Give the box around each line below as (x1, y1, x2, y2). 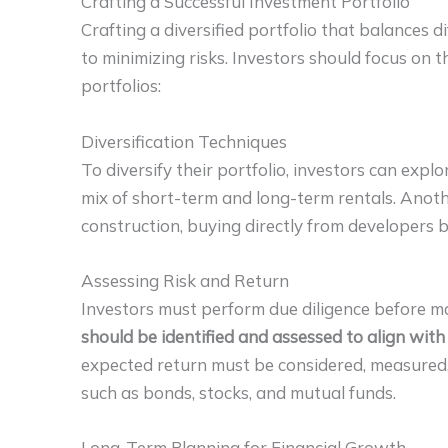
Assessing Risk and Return (81, 269, 289, 291)
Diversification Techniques (81, 130, 287, 152)
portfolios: (81, 75, 161, 97)
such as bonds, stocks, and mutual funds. (81, 381, 396, 403)
